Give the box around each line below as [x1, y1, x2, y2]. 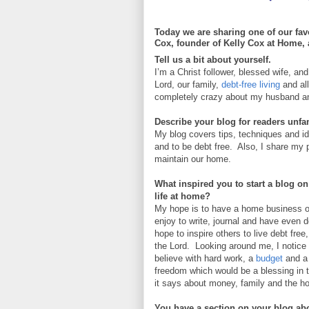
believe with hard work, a [154, 253, 256, 264]
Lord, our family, [154, 79, 221, 90]
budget [256, 253, 286, 264]
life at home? [154, 191, 210, 202]
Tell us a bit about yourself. [154, 54, 271, 66]
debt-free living [221, 79, 280, 90]
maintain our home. [154, 154, 234, 165]
